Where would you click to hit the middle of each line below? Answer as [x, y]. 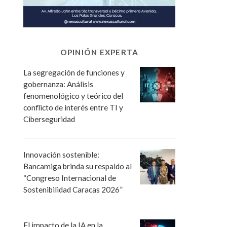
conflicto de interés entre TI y [73, 107]
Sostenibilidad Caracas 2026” [73, 189]
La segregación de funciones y [74, 72]
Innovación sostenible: [61, 154]
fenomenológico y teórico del [73, 96]
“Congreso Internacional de [70, 178]
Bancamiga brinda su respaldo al [78, 166]
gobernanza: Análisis [58, 84]
